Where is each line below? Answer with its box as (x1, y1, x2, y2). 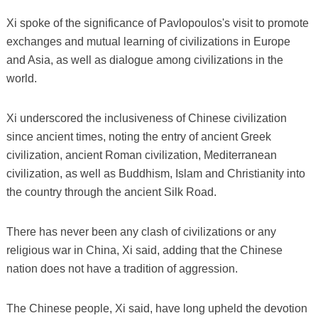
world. (6, 72, 37, 84)
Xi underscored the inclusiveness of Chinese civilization (6, 111, 287, 124)
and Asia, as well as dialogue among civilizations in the (6, 53, 283, 66)
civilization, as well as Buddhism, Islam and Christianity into (6, 167, 305, 180)
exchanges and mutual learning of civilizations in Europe (6, 35, 290, 48)
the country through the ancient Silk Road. (6, 185, 216, 198)
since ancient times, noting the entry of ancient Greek (6, 130, 271, 143)
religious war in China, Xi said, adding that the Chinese (6, 243, 283, 256)
